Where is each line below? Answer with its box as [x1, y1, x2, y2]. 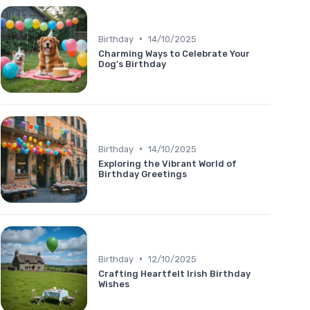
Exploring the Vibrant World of [98, 158, 237, 169]
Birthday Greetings [98, 168, 187, 179]
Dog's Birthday [98, 58, 166, 69]
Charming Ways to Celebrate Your [98, 48, 250, 59]
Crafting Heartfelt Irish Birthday [98, 268, 250, 279]
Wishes [98, 278, 129, 289]
